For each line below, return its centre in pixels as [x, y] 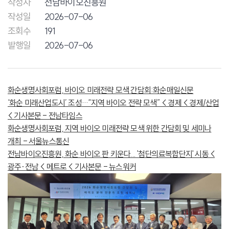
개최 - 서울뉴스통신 [39, 141]
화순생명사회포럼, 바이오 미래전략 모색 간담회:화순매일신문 [101, 90]
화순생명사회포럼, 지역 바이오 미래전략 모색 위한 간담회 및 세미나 [110, 128]
